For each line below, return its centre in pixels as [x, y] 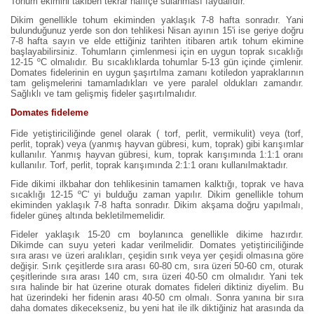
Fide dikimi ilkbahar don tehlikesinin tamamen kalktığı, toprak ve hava [157, 184]
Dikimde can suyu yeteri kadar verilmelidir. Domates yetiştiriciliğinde [157, 245]
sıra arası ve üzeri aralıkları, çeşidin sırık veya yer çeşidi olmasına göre [157, 255]
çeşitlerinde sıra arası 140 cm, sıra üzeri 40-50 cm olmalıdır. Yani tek [157, 277]
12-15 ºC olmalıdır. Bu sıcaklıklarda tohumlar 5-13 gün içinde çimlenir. [157, 62]
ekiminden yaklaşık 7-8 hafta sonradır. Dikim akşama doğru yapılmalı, [157, 205]
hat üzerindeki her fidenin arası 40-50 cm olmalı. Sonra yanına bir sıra [157, 298]
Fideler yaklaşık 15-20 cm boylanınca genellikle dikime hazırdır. [157, 234]
